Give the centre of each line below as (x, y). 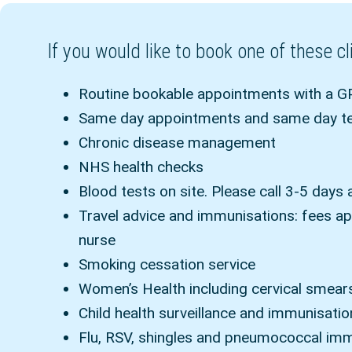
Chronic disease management (179, 143)
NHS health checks (143, 167)
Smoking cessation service (169, 265)
